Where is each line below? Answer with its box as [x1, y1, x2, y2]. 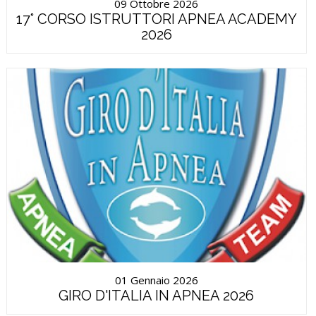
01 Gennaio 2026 [114, 272, 198, 287]
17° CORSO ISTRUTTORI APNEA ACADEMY [16, 10, 297, 28]
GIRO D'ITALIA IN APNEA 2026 [59, 286, 255, 304]
